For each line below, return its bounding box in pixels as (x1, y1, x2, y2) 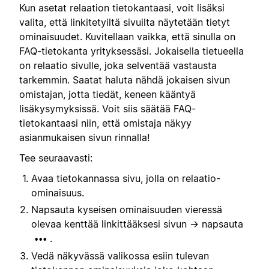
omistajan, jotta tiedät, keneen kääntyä (19, 88, 196, 100)
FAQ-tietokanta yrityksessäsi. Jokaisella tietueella (19, 44, 244, 57)
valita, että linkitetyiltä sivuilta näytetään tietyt (19, 16, 230, 28)
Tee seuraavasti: (19, 151, 92, 164)
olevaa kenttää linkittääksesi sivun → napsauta (31, 218, 243, 231)
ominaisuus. (31, 187, 84, 199)
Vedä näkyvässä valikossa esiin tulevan (31, 250, 209, 262)
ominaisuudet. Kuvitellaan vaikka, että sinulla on (19, 30, 235, 43)
